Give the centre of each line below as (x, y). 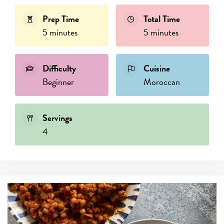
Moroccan (161, 82)
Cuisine (156, 68)
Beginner (58, 82)
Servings (57, 118)
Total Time (161, 19)
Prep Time (61, 19)
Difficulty (59, 68)
